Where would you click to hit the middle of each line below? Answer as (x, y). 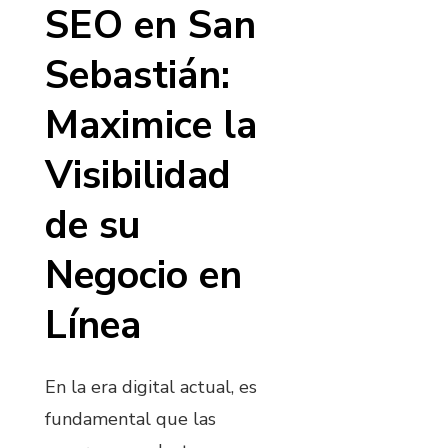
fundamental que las (130, 418)
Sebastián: (137, 75)
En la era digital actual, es (151, 386)
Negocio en (143, 275)
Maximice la (151, 125)
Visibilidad (138, 175)
